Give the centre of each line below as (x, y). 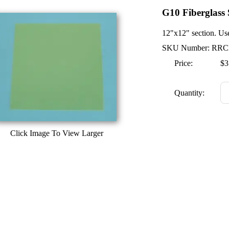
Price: (184, 63)
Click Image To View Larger (57, 133)
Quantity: (189, 93)
